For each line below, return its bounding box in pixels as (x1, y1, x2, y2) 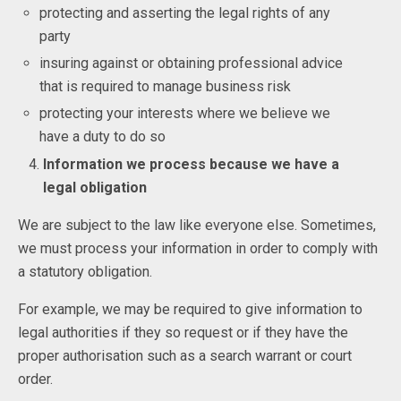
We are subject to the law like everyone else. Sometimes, (18, 216, 376, 234)
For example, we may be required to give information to (18, 300, 363, 318)
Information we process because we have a (43, 155, 340, 173)
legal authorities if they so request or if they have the (18, 323, 348, 341)
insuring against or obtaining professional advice (39, 55, 344, 73)
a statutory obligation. (18, 262, 152, 280)
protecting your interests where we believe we (39, 105, 331, 123)
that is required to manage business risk (39, 78, 292, 96)
